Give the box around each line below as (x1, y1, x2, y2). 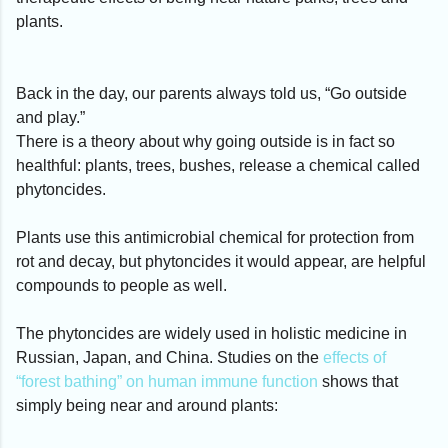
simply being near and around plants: (16, 396, 278, 414)
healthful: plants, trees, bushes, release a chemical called (16, 156, 420, 174)
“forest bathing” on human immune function (16, 372, 318, 390)
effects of (323, 348, 386, 366)
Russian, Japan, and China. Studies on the (16, 348, 323, 366)
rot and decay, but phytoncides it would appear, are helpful (16, 252, 426, 270)
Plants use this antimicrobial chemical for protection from (16, 228, 414, 246)
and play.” (16, 108, 85, 126)
